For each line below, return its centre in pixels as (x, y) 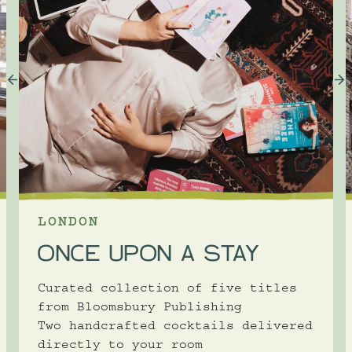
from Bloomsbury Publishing (140, 309)
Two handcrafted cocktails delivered (175, 328)
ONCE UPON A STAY (148, 253)
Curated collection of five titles (167, 290)
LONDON (68, 224)
